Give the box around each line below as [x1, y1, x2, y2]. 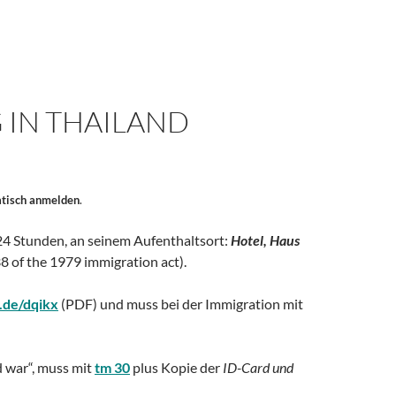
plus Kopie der [130, 358, 223, 376]
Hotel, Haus [231, 231, 300, 248]
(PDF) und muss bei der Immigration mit [58, 294, 303, 312]
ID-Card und [223, 358, 293, 376]
